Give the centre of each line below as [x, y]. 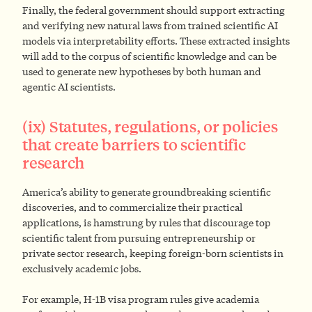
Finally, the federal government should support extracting [154, 10]
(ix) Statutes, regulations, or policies [150, 126]
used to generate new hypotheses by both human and [142, 72]
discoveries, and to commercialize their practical [132, 207]
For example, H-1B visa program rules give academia [141, 299]
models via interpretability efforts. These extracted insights [156, 41]
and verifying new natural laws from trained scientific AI [150, 26]
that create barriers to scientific [134, 145]
